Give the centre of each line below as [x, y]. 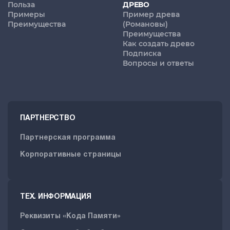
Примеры [26, 15]
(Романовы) [145, 24]
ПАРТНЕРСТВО [48, 119]
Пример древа [151, 15]
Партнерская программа [68, 138]
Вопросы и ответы [158, 63]
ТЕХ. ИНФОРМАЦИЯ [56, 197]
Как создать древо [159, 44]
